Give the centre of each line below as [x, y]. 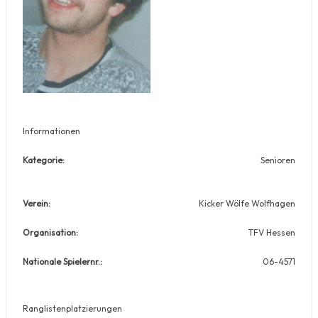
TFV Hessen [272, 232]
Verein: [37, 203]
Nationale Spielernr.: [62, 261]
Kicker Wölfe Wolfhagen [247, 203]
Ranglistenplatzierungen [72, 308]
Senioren [278, 160]
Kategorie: [44, 160]
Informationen [51, 131]
